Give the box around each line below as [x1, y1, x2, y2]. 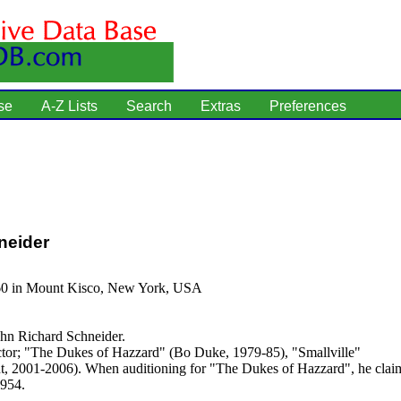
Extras [200, 98, 241, 114]
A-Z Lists [41, 98, 98, 114]
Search [126, 98, 172, 114]
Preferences [269, 98, 346, 114]
